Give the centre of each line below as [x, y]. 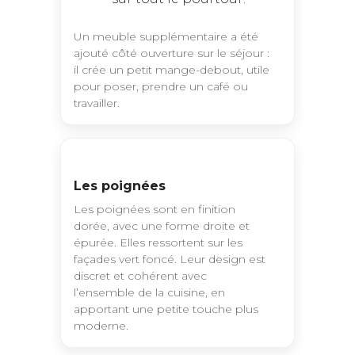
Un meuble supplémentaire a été [166, 37]
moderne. [101, 326]
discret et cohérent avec [140, 276]
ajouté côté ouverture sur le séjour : [172, 53]
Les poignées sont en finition [155, 210]
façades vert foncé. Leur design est [170, 260]
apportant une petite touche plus [166, 309]
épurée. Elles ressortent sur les [158, 243]
